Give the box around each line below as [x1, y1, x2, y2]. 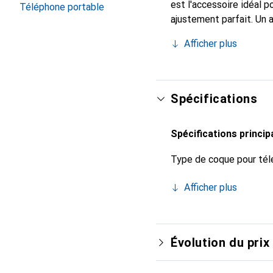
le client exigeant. [171, 43, 247, 55]
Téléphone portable [19, 1, 104, 13]
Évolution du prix [171, 235, 270, 250]
